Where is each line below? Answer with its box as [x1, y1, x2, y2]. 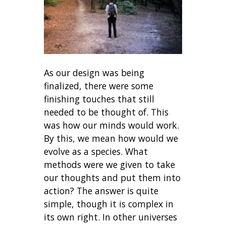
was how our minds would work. [44, 119, 180, 132]
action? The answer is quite [44, 185, 159, 197]
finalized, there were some [44, 80, 154, 92]
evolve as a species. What [44, 145, 148, 158]
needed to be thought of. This [44, 106, 169, 119]
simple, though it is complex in [44, 198, 174, 210]
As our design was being [44, 67, 145, 79]
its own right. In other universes [44, 211, 178, 223]
